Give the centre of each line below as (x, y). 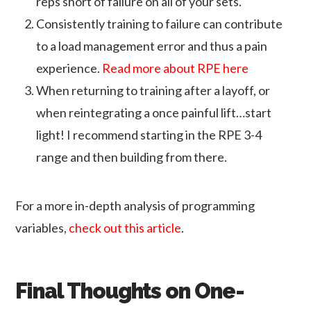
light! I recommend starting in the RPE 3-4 (149, 134)
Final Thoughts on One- (130, 291)
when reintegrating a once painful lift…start (154, 112)
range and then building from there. (132, 157)
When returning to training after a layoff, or (153, 90)
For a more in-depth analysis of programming (135, 206)
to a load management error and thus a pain (152, 45)
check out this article (125, 228)
